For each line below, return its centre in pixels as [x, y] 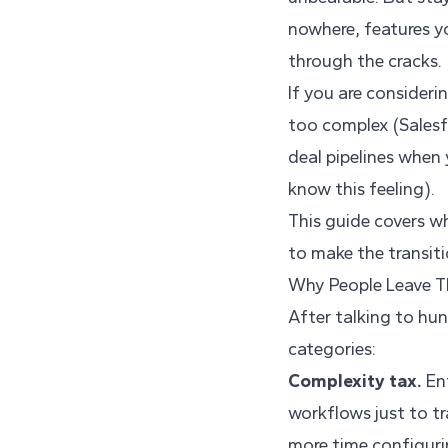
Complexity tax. [355, 381]
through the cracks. [365, 61]
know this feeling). [361, 189]
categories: [332, 349]
